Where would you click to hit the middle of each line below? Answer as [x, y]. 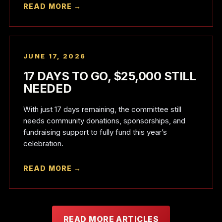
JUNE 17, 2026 [55, 56]
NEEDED [47, 88]
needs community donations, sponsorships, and [104, 121]
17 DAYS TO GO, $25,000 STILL [110, 76]
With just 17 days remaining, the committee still [102, 109]
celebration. [43, 143]
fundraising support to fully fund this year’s [95, 132]
